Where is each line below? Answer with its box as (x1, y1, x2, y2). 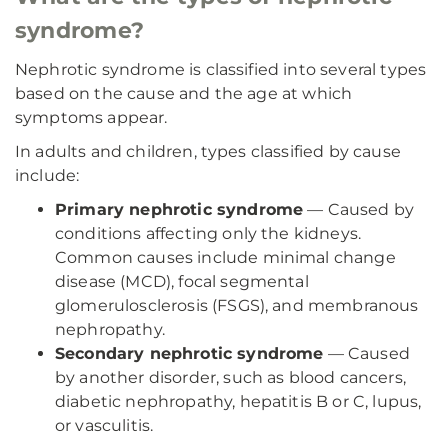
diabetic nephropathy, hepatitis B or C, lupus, (55, 392, 422, 411)
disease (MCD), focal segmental (55, 272, 309, 291)
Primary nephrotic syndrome (55, 200, 304, 219)
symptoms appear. (15, 108, 168, 127)
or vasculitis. (55, 416, 154, 435)
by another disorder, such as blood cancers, (55, 368, 406, 387)
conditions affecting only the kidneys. (55, 224, 362, 243)
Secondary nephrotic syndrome (55, 344, 324, 363)
